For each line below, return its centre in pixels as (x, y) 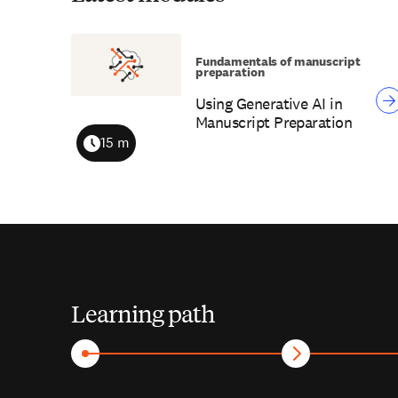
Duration (111, 154)
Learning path (143, 313)
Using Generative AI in (269, 103)
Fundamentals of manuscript (278, 61)
